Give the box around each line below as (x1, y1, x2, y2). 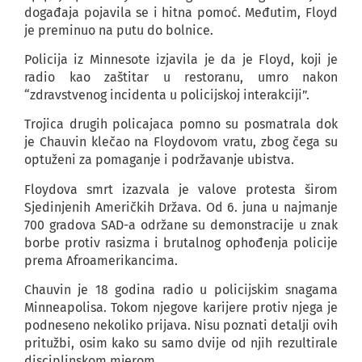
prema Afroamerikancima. (24, 252, 178, 268)
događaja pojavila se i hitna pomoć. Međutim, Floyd (24, 4, 338, 20)
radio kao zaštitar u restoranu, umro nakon (24, 69, 338, 85)
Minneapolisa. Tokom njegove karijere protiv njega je (24, 300, 338, 316)
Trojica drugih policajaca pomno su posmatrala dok (24, 116, 338, 133)
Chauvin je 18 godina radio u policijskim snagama (24, 282, 338, 298)
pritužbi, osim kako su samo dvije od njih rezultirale (24, 335, 338, 351)
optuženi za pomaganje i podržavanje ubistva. (24, 152, 294, 168)
